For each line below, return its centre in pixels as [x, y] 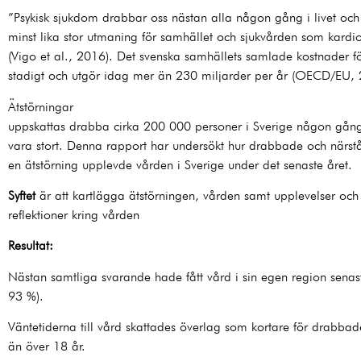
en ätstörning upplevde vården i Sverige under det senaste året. [180, 164]
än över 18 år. [50, 346]
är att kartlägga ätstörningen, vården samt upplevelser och [197, 195]
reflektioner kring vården [74, 214]
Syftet [22, 195]
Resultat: [34, 246]
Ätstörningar [41, 106]
